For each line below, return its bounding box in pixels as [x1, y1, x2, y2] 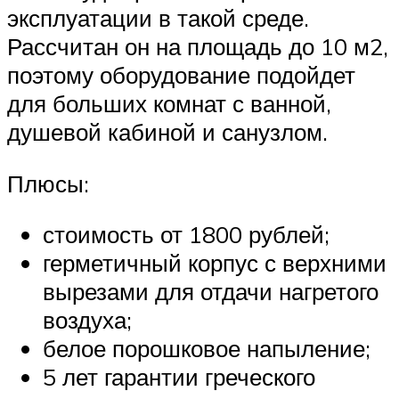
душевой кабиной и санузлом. [7, 118, 328, 147]
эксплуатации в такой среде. [7, 4, 309, 33]
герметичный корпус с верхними [43, 248, 387, 278]
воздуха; [43, 305, 132, 335]
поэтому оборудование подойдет [7, 61, 355, 90]
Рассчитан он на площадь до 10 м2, [7, 32, 388, 61]
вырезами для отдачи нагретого [43, 277, 379, 306]
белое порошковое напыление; [43, 334, 370, 363]
